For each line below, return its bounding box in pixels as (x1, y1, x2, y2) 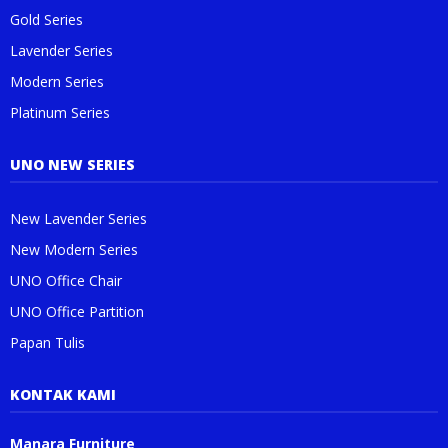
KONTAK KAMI (10, 385, 116, 404)
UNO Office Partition (10, 302, 144, 321)
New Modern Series (10, 240, 138, 259)
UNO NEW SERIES (10, 155, 135, 174)
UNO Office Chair (10, 271, 122, 290)
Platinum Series (10, 103, 110, 122)
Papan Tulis (10, 333, 85, 352)
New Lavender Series (10, 209, 147, 228)
